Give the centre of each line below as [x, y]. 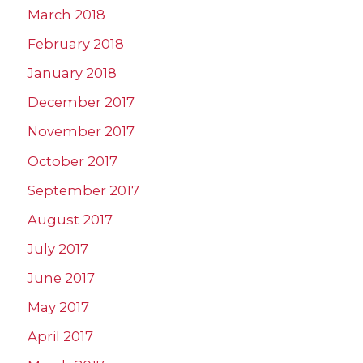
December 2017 [81, 102]
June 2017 [61, 278]
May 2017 [58, 307]
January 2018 [72, 73]
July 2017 [58, 248]
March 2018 [66, 15]
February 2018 [76, 44]
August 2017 [70, 219]
